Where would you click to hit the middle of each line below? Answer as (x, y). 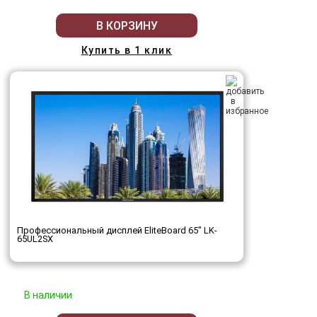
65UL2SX (35, 239)
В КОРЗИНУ (127, 25)
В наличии (48, 295)
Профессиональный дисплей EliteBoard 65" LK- (117, 230)
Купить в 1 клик (127, 50)
